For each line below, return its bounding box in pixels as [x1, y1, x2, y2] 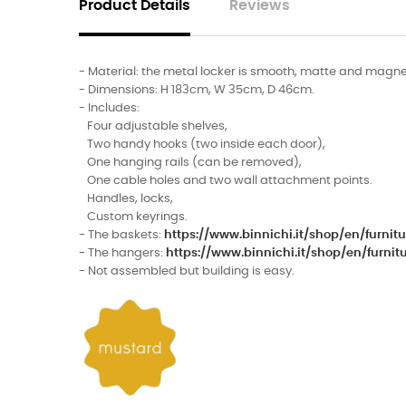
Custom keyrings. [79, 210, 188, 223]
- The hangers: [79, 246, 166, 259]
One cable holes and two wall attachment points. [79, 174, 372, 187]
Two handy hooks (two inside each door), [79, 138, 325, 150]
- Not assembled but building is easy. [79, 265, 295, 277]
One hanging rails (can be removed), [79, 156, 302, 169]
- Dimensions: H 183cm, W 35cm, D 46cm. [79, 83, 314, 96]
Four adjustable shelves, [79, 120, 227, 132]
